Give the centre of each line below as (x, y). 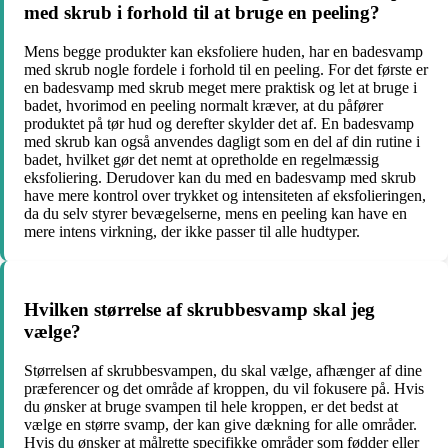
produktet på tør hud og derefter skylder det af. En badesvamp (219, 123)
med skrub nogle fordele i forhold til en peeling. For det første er (226, 69)
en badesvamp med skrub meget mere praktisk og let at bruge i (220, 87)
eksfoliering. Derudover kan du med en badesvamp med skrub (220, 177)
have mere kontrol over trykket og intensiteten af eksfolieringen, (225, 195)
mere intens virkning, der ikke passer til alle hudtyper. (192, 231)
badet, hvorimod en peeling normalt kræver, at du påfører (203, 105)
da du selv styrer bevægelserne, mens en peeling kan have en (215, 213)
